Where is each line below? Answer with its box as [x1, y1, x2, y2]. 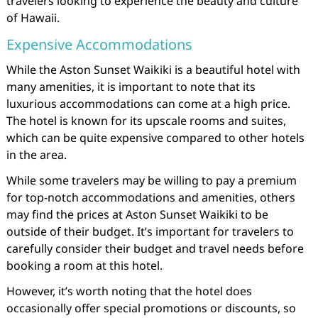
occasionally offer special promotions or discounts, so [6, 300, 296, 316]
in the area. [6, 147, 67, 163]
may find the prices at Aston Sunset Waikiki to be [6, 207, 268, 222]
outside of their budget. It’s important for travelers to [6, 224, 294, 239]
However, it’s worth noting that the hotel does [6, 283, 252, 299]
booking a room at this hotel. [6, 258, 163, 273]
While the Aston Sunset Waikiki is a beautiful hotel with [6, 62, 300, 77]
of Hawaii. [6, 10, 60, 26]
